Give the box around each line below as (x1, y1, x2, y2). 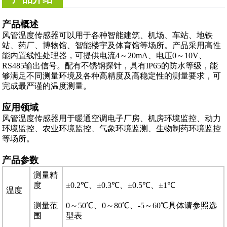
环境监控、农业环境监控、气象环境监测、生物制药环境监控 (2, 124, 221, 133)
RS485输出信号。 (2, 61, 65, 70)
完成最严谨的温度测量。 (2, 82, 92, 91)
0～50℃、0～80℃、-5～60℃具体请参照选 (66, 201, 217, 210)
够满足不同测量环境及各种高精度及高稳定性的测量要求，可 (2, 71, 221, 81)
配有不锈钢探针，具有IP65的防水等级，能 (65, 61, 218, 70)
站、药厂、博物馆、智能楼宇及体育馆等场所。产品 (2, 41, 189, 50)
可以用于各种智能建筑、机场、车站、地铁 (59, 31, 213, 40)
